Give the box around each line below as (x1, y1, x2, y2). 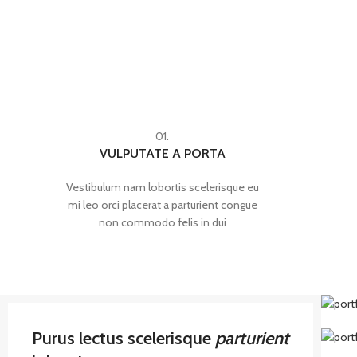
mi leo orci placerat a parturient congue (67, 198, 257, 212)
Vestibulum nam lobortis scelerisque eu (65, 180, 259, 194)
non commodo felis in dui (98, 215, 226, 229)
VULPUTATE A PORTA (99, 146, 226, 161)
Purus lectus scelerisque (32, 328, 215, 349)
